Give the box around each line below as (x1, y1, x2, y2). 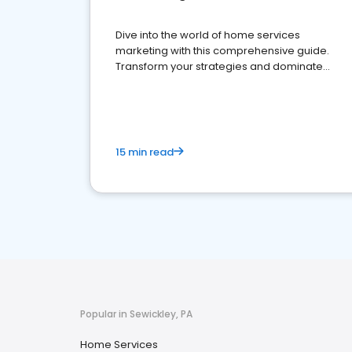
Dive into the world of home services (115, 27, 300, 42)
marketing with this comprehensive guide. (115, 43, 329, 58)
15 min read (115, 145, 174, 159)
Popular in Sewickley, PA (80, 307, 192, 321)
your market (115, 75, 178, 90)
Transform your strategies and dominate (115, 59, 323, 74)
